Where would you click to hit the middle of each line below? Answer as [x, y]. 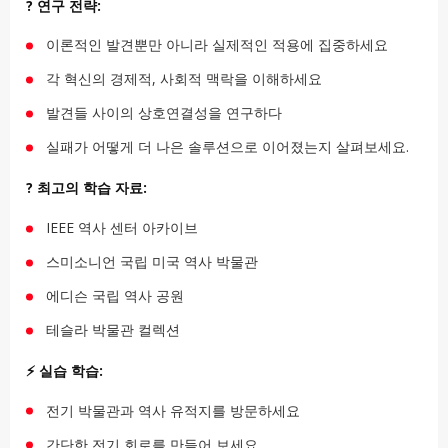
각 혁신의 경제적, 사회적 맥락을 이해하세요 [184, 79]
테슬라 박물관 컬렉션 [113, 329]
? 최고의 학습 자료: [86, 188]
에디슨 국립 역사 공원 [115, 295]
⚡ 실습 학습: [64, 370]
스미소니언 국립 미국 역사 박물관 [152, 261]
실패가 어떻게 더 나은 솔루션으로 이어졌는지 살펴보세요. [227, 147]
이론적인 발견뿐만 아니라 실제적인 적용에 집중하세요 [217, 45]
